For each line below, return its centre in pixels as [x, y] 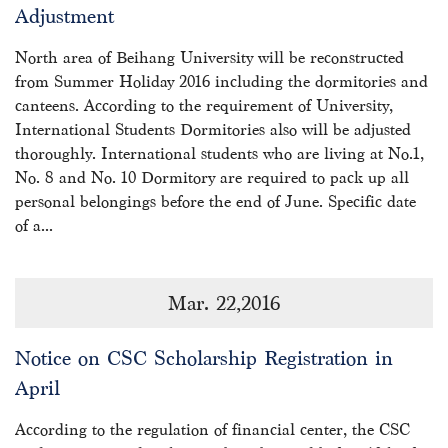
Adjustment [64, 16]
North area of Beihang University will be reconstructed [209, 57]
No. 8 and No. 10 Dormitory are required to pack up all [212, 177]
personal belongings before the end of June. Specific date [215, 201]
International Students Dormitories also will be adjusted [213, 129]
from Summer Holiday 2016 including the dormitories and [221, 81]
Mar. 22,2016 [224, 303]
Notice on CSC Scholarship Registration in [204, 358]
